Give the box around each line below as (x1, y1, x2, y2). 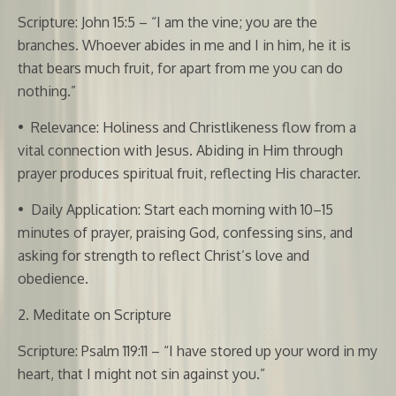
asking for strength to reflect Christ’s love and (18, 246, 309, 264)
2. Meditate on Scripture (18, 305, 171, 324)
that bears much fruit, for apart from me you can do (18, 58, 343, 77)
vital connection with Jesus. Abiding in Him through (18, 141, 343, 159)
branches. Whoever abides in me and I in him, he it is (18, 35, 351, 54)
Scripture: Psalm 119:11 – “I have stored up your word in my (18, 341, 377, 360)
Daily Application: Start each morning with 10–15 (31, 200, 333, 218)
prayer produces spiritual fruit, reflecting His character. (18, 164, 361, 182)
